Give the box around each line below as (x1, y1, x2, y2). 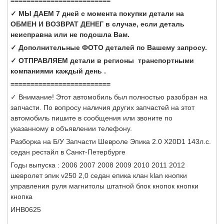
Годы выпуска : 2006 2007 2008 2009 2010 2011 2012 (10, 160, 185, 169)
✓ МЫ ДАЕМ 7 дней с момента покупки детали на (10, 9, 184, 17)
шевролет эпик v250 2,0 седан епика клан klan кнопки (10, 171, 187, 179)
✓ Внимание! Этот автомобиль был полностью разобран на (10, 92, 207, 101)
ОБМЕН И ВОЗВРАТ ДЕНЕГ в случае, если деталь (10, 19, 184, 28)
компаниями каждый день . (10, 66, 106, 75)
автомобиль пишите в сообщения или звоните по (10, 113, 172, 122)
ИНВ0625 (10, 205, 41, 213)
